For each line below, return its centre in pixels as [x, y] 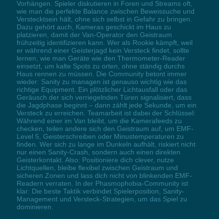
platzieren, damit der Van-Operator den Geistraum [94, 35]
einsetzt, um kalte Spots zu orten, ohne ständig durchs [100, 66]
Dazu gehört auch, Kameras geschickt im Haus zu [94, 27]
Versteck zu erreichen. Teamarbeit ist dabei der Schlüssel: [106, 113]
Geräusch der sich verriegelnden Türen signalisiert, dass [104, 98]
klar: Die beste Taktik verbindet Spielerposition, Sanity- [100, 191]
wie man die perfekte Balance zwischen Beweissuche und [105, 11]
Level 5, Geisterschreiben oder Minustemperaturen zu [100, 137]
